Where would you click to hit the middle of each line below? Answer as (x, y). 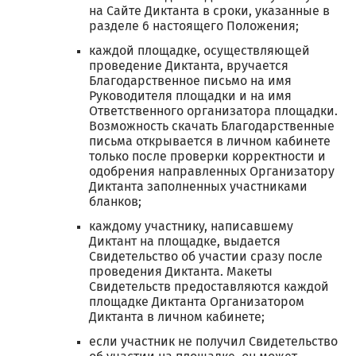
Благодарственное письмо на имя (190, 81)
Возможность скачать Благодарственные (212, 126)
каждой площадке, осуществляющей (199, 51)
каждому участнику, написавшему (191, 226)
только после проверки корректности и (207, 157)
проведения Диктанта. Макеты (181, 272)
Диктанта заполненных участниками (198, 187)
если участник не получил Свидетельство (213, 342)
